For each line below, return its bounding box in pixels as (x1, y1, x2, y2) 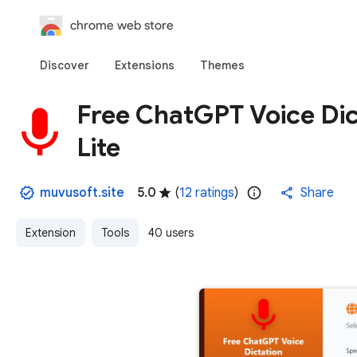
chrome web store (70, 18, 174, 33)
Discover (40, 58, 89, 73)
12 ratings (179, 185, 234, 201)
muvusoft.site (40, 185, 124, 201)
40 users (148, 226, 194, 240)
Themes (200, 58, 245, 73)
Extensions (115, 58, 175, 73)
